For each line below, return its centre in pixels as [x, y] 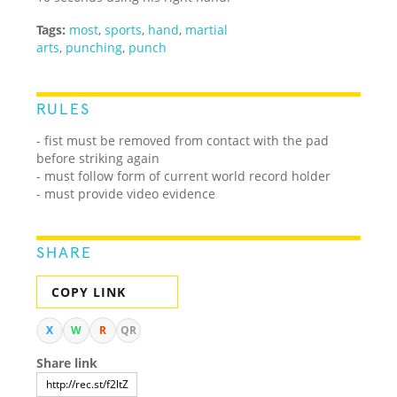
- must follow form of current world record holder [184, 175]
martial [207, 29]
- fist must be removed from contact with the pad [183, 140]
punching [94, 47]
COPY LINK [89, 292]
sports [124, 29]
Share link [67, 362]
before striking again [98, 158]
